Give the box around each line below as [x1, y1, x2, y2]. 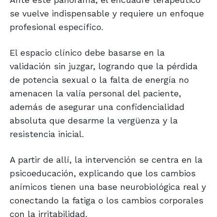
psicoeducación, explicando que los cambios [10, 168, 196, 179]
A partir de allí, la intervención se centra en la [10, 155, 202, 165]
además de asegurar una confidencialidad [10, 102, 185, 112]
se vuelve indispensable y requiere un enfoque [10, 8, 204, 19]
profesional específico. [10, 22, 103, 32]
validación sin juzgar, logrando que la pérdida [10, 61, 198, 72]
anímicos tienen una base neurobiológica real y [10, 182, 206, 192]
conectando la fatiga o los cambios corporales [10, 195, 203, 206]
